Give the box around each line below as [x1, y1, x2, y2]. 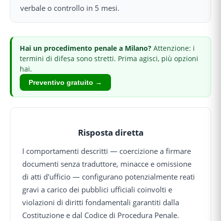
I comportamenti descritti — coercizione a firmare [22, 146, 191, 156]
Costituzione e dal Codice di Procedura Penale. [22, 210, 179, 220]
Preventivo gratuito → [29, 78, 102, 86]
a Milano [117, 43, 148, 53]
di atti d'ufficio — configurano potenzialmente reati [22, 171, 195, 182]
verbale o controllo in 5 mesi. [20, 3, 119, 13]
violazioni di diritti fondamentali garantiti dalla [22, 197, 179, 207]
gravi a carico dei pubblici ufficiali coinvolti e [22, 184, 172, 194]
